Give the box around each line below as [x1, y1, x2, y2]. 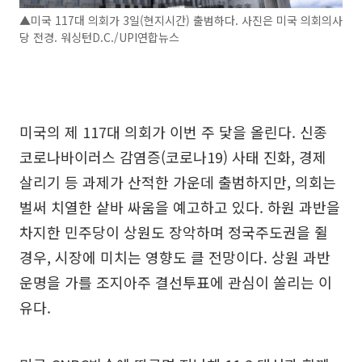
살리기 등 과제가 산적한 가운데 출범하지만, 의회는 [19, 171, 336, 193]
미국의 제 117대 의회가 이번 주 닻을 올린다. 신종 [19, 121, 327, 143]
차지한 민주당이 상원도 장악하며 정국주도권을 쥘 [19, 221, 328, 243]
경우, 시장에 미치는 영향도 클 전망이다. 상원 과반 [19, 246, 330, 268]
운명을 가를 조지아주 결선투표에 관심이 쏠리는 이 [19, 271, 332, 293]
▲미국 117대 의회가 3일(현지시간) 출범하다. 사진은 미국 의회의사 [19, 12, 343, 29]
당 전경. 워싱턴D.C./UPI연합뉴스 [19, 29, 179, 46]
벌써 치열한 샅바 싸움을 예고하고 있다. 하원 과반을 [19, 196, 340, 218]
